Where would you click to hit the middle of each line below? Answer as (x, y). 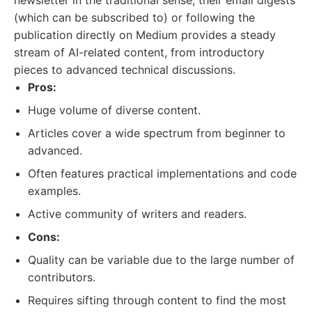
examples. (54, 191)
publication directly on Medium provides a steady (145, 35)
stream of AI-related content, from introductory (139, 52)
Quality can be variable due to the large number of (161, 260)
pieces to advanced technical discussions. (125, 70)
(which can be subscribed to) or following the (134, 17)
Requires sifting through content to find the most (157, 300)
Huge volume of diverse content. (114, 110)
